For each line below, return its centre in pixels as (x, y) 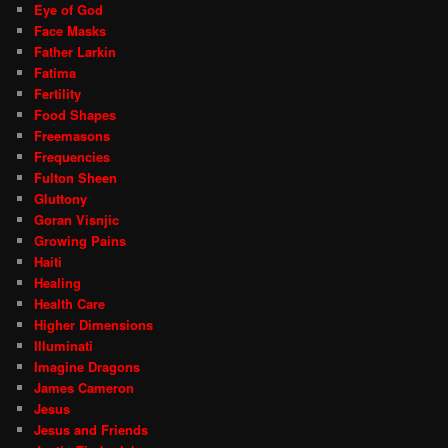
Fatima (55, 72)
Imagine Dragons (87, 366)
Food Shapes (75, 114)
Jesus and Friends (91, 429)
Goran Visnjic (77, 219)
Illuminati (64, 345)
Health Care (70, 303)
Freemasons (72, 135)
